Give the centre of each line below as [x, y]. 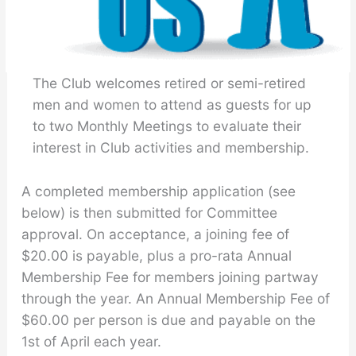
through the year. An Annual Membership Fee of [175, 299]
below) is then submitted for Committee [149, 213]
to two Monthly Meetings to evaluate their [167, 126]
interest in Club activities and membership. [171, 148]
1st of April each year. [91, 342]
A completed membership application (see [158, 192]
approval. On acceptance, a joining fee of [155, 234]
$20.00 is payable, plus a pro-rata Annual [156, 256]
